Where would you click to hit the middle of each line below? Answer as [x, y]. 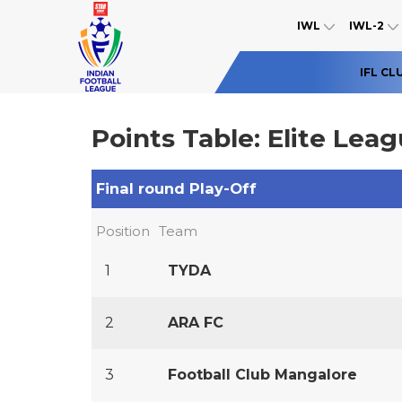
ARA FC [196, 323]
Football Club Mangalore [262, 375]
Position [123, 231]
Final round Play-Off [176, 188]
